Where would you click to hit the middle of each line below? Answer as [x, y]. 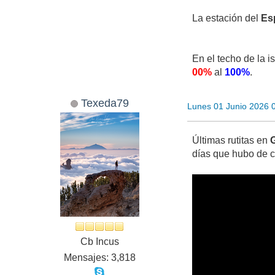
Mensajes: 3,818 [99, 258]
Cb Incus [99, 242]
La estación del [227, 18]
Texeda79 [105, 103]
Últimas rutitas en [231, 141]
